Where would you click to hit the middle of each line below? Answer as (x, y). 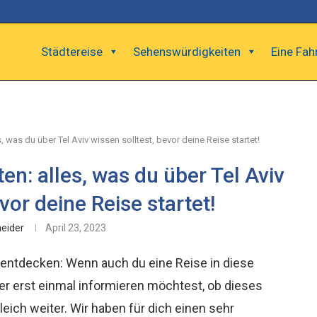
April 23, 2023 (76, 228)
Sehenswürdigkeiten (187, 52)
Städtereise (72, 52)
